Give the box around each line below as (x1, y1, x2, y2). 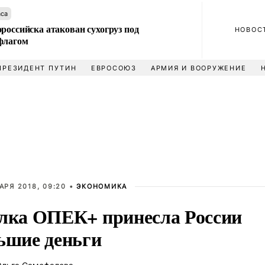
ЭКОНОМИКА (76, 182, 128, 190)
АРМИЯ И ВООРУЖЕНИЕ (150, 64, 247, 72)
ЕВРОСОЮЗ (91, 64, 137, 72)
